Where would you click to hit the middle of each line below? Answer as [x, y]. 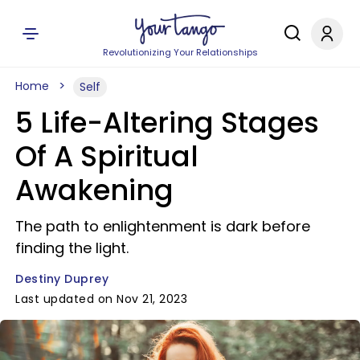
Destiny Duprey [62, 279]
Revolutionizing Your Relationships [180, 52]
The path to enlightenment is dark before [163, 226]
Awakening [94, 190]
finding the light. [72, 248]
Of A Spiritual [107, 156]
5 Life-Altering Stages [167, 123]
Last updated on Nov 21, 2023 [101, 299]
